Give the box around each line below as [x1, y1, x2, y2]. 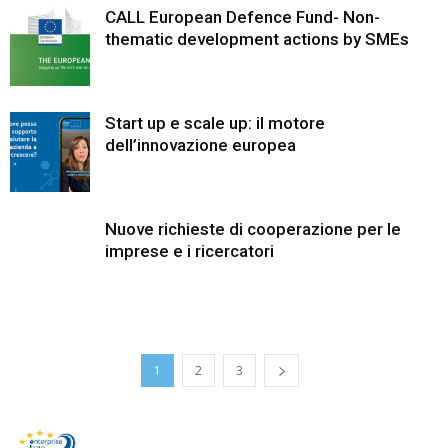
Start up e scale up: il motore [105, 113, 325, 133]
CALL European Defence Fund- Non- [105, 7, 380, 27]
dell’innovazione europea [105, 135, 296, 155]
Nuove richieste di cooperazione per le [105, 219, 401, 239]
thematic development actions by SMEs [105, 29, 409, 49]
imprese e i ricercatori [105, 241, 274, 261]
